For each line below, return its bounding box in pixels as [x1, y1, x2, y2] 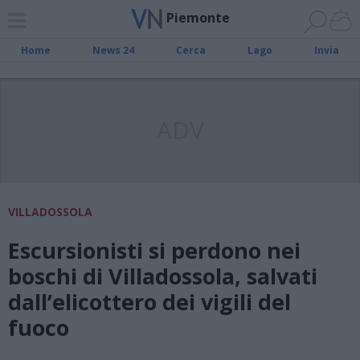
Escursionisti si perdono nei [8, 235, 301, 265]
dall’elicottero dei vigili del [8, 287, 291, 317]
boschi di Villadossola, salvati [8, 261, 317, 291]
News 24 [92, 43, 134, 57]
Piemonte [166, 8, 230, 27]
